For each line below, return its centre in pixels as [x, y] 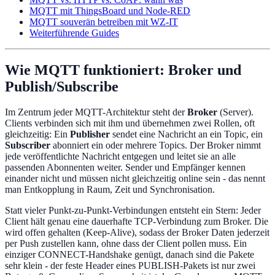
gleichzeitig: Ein [37, 134]
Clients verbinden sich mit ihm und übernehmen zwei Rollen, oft [130, 123]
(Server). [235, 112]
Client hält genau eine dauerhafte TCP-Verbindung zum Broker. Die [137, 222]
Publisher [90, 134]
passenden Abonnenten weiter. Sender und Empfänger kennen [125, 168]
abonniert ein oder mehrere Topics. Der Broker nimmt [156, 145]
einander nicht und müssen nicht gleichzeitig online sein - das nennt [135, 179]
